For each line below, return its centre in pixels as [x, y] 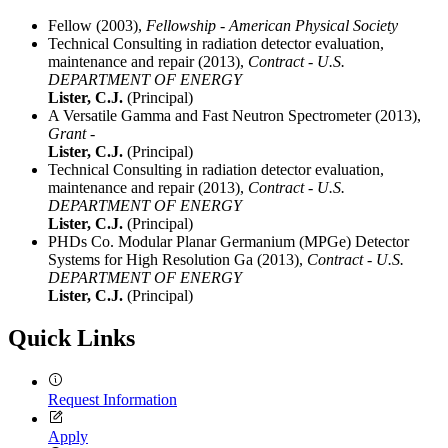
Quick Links [71, 338]
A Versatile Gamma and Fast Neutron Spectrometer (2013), [234, 116]
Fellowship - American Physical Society [272, 26]
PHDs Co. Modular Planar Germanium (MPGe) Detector [228, 242]
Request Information [112, 399]
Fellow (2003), [97, 26]
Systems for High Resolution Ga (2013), [177, 260]
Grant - [71, 134]
